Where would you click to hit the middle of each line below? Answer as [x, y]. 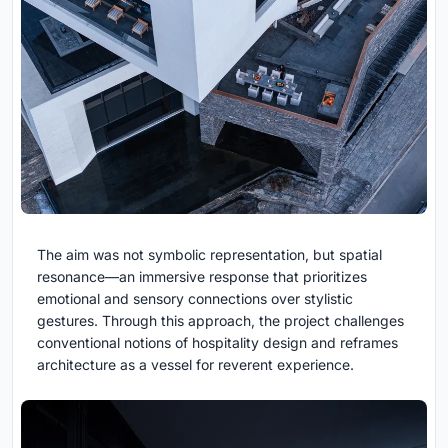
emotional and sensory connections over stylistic [195, 299]
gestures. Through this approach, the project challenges [220, 321]
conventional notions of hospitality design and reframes [217, 343]
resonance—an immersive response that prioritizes [202, 277]
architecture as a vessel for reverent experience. [195, 365]
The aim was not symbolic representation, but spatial [209, 255]
